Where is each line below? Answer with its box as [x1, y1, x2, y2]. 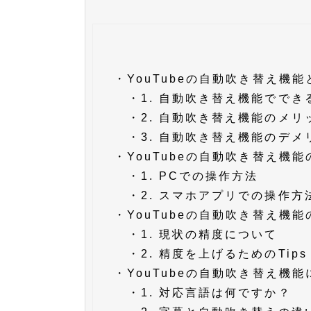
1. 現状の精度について [141, 228, 278, 241]
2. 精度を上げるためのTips [141, 248, 308, 260]
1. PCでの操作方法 [141, 170, 259, 183]
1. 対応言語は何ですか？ [141, 287, 292, 299]
